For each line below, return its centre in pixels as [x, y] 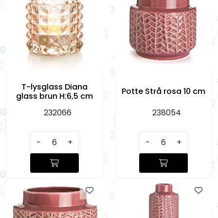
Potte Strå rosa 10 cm [163, 91]
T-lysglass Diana [54, 87]
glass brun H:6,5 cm [54, 96]
